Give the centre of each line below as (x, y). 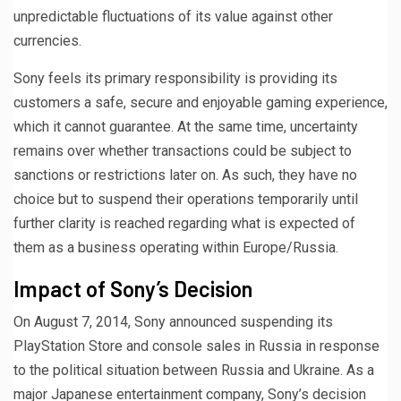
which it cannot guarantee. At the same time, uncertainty (186, 126)
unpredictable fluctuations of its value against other (173, 16)
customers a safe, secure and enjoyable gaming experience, (200, 102)
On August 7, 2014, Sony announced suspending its (173, 321)
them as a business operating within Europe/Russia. (176, 247)
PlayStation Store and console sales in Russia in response (196, 346)
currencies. (47, 40)
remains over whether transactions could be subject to (183, 150)
